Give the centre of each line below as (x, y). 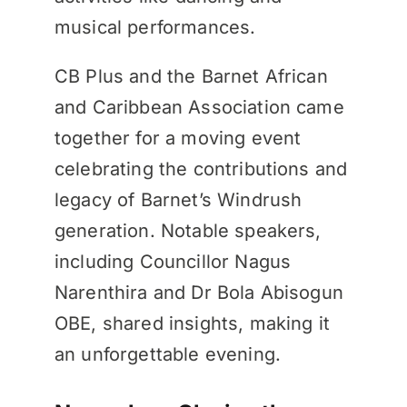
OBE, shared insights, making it (192, 323)
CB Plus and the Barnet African (191, 76)
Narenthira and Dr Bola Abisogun (199, 292)
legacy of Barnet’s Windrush (178, 199)
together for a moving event (178, 138)
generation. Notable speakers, (188, 230)
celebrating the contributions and (201, 169)
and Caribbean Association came (199, 107)
